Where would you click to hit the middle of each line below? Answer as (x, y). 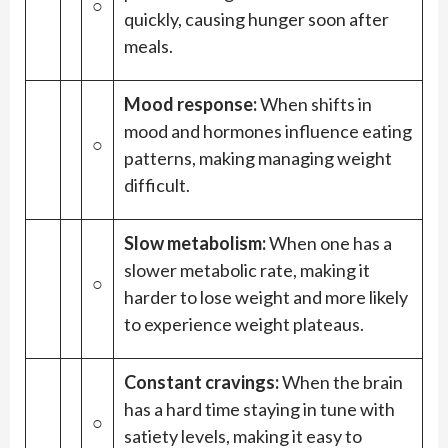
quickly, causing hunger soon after (256, 19)
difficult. (157, 185)
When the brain (342, 382)
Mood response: (192, 104)
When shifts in (316, 104)
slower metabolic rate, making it (247, 270)
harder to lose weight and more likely (266, 297)
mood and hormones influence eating (268, 131)
